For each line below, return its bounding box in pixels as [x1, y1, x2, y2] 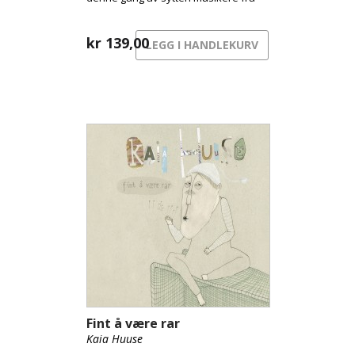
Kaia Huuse [86, 331, 143, 346]
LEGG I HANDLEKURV [146, 37, 258, 52]
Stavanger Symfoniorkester [86, 5, 219, 19]
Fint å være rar [86, 315, 180, 332]
